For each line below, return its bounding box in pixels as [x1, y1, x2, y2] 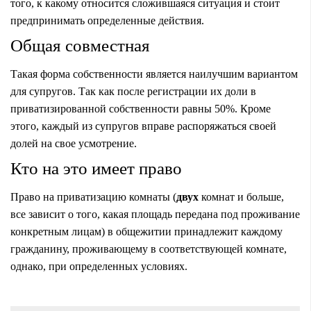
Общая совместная [10, 35, 150, 55]
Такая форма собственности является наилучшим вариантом [10, 67, 298, 80]
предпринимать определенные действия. [10, 14, 204, 26]
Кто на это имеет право [10, 158, 182, 178]
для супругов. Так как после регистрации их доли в [10, 85, 256, 97]
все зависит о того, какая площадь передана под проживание [10, 208, 300, 220]
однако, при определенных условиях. [10, 260, 187, 272]
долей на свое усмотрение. [10, 137, 137, 149]
